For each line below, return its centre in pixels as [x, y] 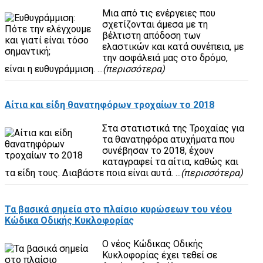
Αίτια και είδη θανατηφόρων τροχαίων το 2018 [109, 105]
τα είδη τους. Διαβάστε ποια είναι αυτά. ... [93, 173]
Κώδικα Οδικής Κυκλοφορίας [69, 220]
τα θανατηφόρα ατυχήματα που [168, 140]
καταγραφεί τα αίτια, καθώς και [170, 162]
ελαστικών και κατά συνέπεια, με [173, 46]
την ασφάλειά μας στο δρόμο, [165, 58]
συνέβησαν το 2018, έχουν [158, 151]
